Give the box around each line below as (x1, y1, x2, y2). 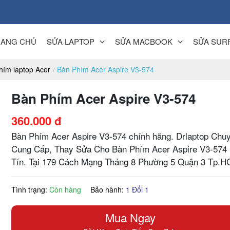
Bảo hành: (90, 184, 126, 195)
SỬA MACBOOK (114, 35, 172, 47)
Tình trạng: (11, 184, 50, 195)
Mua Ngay (105, 209, 156, 225)
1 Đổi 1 (126, 184, 149, 195)
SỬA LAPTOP (46, 35, 94, 47)
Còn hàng (49, 184, 82, 195)
